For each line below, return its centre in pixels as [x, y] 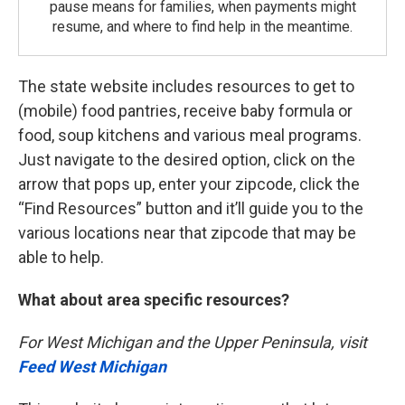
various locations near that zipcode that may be [187, 233]
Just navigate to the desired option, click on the [187, 160]
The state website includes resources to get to [186, 87]
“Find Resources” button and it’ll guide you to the [191, 209]
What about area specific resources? [154, 300]
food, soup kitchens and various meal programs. [190, 136]
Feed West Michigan [92, 367]
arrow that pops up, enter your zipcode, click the [189, 184]
